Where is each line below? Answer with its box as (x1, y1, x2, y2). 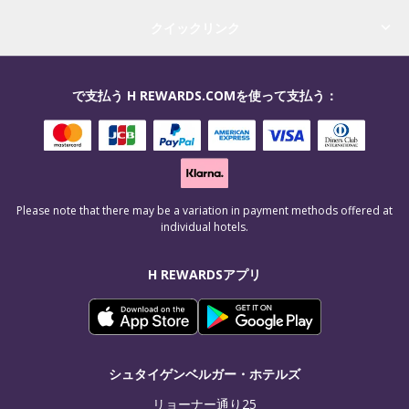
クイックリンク (151, 18, 241, 37)
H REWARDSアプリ (148, 266, 261, 284)
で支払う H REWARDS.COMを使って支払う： (71, 86, 338, 104)
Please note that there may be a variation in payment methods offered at (16, 203, 393, 219)
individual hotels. (161, 219, 248, 236)
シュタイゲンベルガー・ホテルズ (109, 365, 300, 383)
